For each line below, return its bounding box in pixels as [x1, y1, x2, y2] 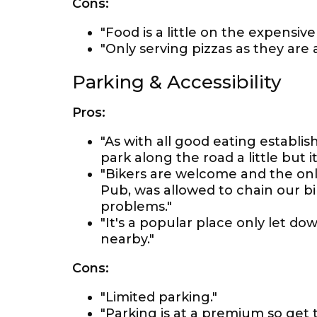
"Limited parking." [100, 289, 217, 305]
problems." [100, 199, 172, 214]
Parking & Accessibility [72, 71, 282, 93]
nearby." [100, 231, 154, 247]
